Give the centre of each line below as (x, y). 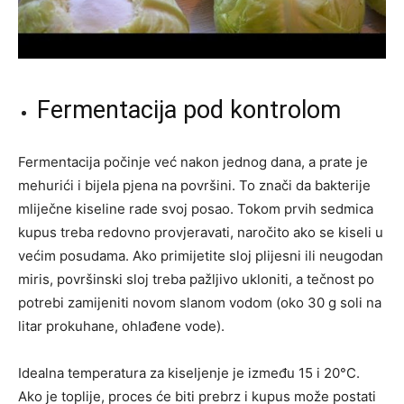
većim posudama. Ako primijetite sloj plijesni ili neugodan (201, 255)
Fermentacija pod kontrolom (189, 110)
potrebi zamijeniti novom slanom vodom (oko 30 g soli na (200, 302)
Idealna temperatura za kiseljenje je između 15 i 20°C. (189, 372)
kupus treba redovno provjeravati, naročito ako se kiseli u (201, 232)
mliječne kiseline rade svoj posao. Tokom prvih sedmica (196, 208)
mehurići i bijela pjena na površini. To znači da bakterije (194, 185)
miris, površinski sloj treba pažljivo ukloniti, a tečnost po (196, 279)
